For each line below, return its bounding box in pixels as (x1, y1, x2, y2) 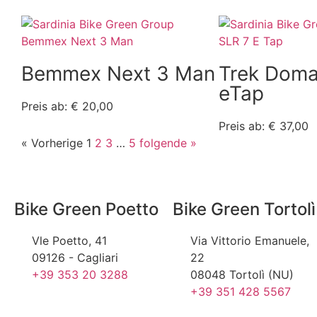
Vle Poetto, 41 (32, 234, 107, 248)
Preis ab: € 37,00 (218, 119, 309, 134)
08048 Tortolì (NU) (190, 267, 294, 282)
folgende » (139, 136, 197, 151)
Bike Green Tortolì (173, 199, 316, 220)
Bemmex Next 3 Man (21, 62, 215, 86)
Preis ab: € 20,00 (21, 99, 113, 114)
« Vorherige (21, 136, 83, 151)
